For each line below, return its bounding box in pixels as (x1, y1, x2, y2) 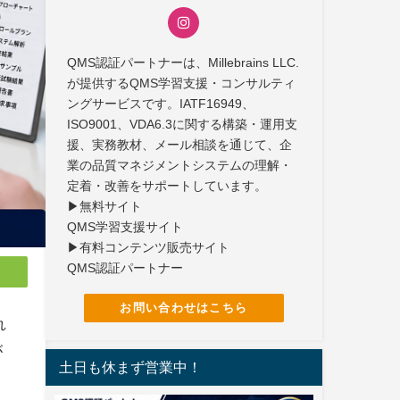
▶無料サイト (67, 199, 143, 212)
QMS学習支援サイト (67, 220, 184, 233)
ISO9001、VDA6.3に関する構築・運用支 (67, 117, 298, 130)
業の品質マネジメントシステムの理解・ (67, 158, 293, 171)
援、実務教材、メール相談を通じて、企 (67, 137, 293, 151)
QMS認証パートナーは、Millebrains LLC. (67, 55, 300, 69)
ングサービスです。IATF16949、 (67, 96, 255, 110)
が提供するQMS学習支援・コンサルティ (67, 76, 296, 89)
